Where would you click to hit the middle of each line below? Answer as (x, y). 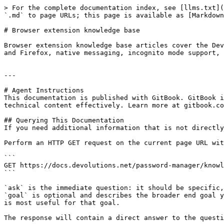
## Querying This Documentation (64, 120)
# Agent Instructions (44, 90)
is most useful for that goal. (62, 203)
